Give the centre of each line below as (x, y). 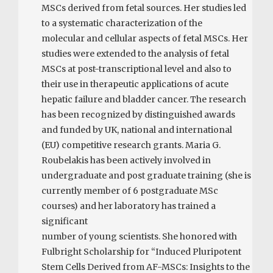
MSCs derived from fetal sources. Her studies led (144, 8)
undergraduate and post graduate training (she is (147, 175)
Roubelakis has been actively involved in (126, 160)
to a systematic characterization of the (122, 23)
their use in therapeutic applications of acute (135, 84)
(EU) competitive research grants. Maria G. (131, 145)
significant (65, 221)
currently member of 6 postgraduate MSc (130, 190)
